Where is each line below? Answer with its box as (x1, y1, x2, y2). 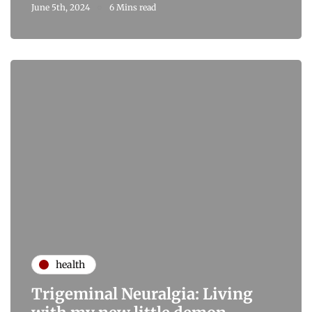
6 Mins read (109, 2, 156, 13)
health (56, 258, 85, 271)
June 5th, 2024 (31, 2, 90, 13)
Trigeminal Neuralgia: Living (31, 284, 253, 304)
